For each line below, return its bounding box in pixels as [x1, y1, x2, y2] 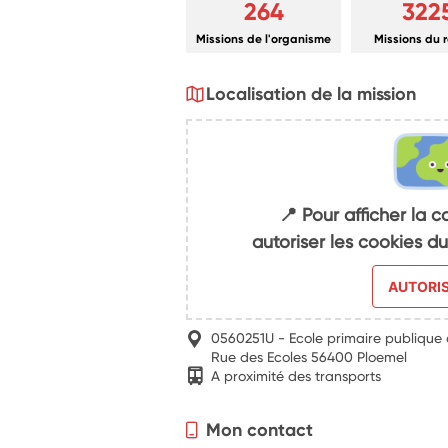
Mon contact [206, 417, 314, 441]
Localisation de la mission [206, 82, 417, 105]
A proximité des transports [211, 366, 382, 384]
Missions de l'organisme [196, 31, 332, 46]
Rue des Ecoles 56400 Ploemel [211, 348, 408, 366]
